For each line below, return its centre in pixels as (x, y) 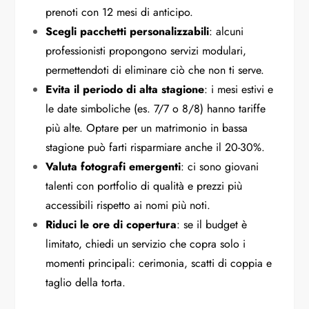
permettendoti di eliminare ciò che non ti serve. (155, 70)
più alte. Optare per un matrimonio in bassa (147, 128)
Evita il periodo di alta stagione (125, 89)
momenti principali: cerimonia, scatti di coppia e (159, 263)
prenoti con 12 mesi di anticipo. (120, 12)
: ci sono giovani (220, 166)
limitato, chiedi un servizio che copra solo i (146, 243)
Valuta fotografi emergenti (113, 166)
